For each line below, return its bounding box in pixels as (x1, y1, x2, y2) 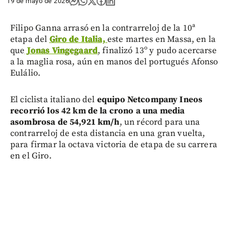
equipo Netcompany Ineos (97, 94, 203, 105)
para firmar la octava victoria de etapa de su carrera (10, 139, 217, 150)
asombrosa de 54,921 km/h (10, 116, 120, 128)
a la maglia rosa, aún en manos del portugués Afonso (10, 56, 218, 67)
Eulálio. (10, 67, 41, 79)
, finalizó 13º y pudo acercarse (98, 44, 217, 56)
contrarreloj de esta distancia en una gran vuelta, (10, 127, 205, 139)
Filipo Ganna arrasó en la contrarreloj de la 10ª (10, 22, 196, 34)
